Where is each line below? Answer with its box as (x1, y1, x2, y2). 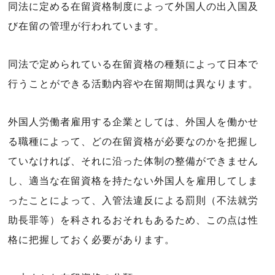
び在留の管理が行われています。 (8, 21, 165, 31)
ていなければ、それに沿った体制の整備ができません (8, 156, 258, 166)
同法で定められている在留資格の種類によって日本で (8, 59, 258, 69)
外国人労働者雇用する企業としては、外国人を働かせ (8, 117, 258, 127)
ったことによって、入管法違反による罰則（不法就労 (8, 195, 258, 206)
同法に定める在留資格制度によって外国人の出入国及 (8, 1, 258, 12)
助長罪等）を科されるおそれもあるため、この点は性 (8, 215, 258, 225)
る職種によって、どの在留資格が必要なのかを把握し (8, 136, 258, 147)
